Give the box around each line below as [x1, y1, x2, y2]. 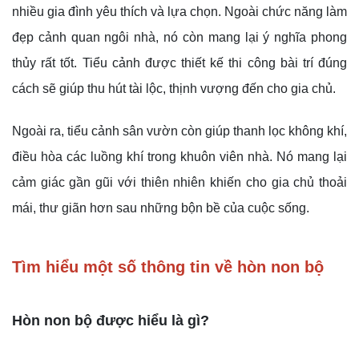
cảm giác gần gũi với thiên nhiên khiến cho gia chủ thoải [12, 175, 347, 189]
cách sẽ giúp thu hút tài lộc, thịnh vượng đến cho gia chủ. [12, 81, 336, 95]
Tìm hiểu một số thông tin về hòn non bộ [12, 257, 324, 276]
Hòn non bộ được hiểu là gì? [12, 312, 209, 329]
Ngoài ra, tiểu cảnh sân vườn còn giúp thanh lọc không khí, [12, 123, 347, 138]
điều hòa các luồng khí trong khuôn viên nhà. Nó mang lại [12, 149, 347, 163]
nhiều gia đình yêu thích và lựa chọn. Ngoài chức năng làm [12, 4, 347, 18]
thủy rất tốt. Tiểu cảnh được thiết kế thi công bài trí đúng [12, 55, 347, 70]
